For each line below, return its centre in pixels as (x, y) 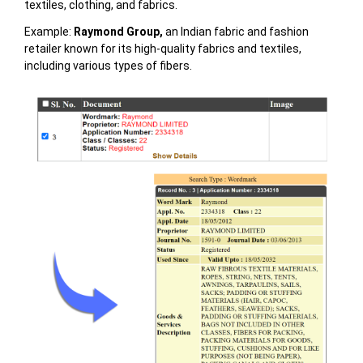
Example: (47, 32)
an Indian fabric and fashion (235, 32)
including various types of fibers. (108, 66)
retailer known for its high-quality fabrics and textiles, (162, 49)
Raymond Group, (118, 32)
